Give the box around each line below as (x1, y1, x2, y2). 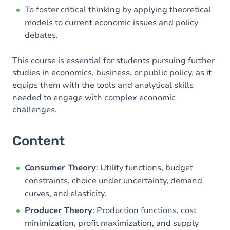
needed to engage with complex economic (12, 92, 176, 103)
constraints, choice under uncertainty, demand (25, 175, 202, 186)
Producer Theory (25, 205, 92, 216)
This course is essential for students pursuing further (12, 55, 215, 66)
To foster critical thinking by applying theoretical (25, 4, 211, 15)
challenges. (12, 104, 57, 116)
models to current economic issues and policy (25, 17, 198, 28)
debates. (25, 30, 58, 41)
